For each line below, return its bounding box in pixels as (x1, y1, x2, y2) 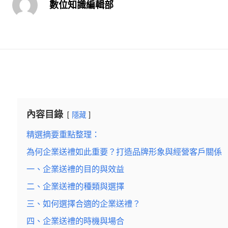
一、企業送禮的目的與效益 (26, 164, 124, 174)
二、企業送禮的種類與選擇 (26, 182, 124, 191)
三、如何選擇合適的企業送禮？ (26, 199, 140, 209)
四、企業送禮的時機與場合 (26, 216, 124, 226)
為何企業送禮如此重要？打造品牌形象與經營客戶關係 (26, 147, 222, 157)
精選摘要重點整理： (26, 130, 100, 139)
